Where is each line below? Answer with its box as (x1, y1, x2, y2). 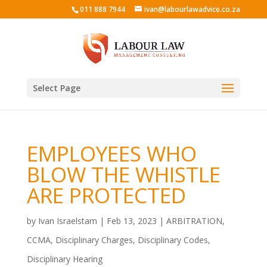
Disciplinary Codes (137, 234, 208, 246)
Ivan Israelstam (38, 215, 97, 226)
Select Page (32, 82, 80, 94)
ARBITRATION (166, 215, 222, 226)
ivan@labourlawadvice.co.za (144, 4, 241, 14)
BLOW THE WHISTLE (26, 160, 221, 188)
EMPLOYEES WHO (26, 139, 197, 167)
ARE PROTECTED (26, 181, 186, 209)
